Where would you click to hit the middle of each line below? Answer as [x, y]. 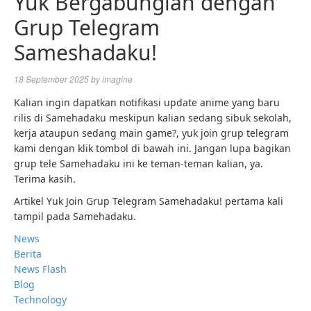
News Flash [40, 269]
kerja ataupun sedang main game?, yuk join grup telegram [151, 133]
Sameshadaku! [85, 52]
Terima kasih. [45, 179]
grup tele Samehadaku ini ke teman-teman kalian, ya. [138, 163]
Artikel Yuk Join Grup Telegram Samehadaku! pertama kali [149, 201]
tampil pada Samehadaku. [75, 216]
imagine [117, 79]
